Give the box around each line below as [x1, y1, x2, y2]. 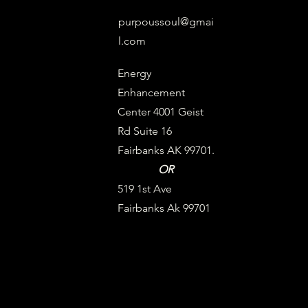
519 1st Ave [117, 182, 172, 195]
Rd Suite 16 [117, 124, 172, 137]
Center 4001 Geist [117, 105, 203, 118]
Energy [117, 67, 151, 80]
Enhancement [117, 86, 185, 99]
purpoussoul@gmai [118, 15, 214, 28]
